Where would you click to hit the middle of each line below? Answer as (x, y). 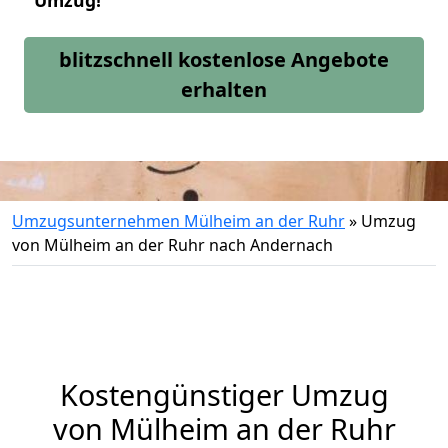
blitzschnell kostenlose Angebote (224, 59)
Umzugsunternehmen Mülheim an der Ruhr (178, 221)
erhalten (224, 89)
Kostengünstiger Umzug (224, 394)
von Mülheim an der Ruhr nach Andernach (172, 245)
